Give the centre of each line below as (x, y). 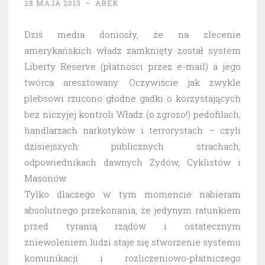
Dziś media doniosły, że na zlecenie (132, 35)
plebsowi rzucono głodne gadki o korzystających (132, 98)
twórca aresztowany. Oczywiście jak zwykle (132, 83)
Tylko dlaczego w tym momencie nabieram (132, 194)
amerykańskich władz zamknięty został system (132, 51)
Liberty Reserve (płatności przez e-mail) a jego (132, 67)
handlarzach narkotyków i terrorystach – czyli (132, 130)
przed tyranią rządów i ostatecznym (132, 226)
